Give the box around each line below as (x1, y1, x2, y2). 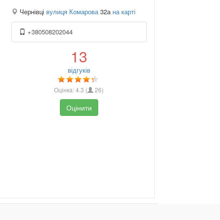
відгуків (67, 65, 90, 75)
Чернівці (17, 7, 46, 17)
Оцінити (66, 103, 92, 113)
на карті (112, 7, 136, 17)
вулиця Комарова (46, 7, 98, 17)
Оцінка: (54, 85, 76, 94)
